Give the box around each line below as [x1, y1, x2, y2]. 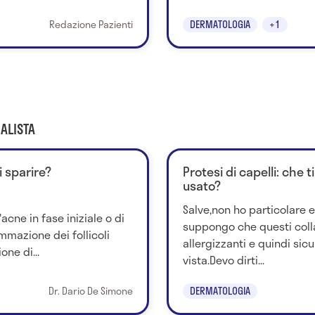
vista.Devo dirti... [182, 250, 264, 269]
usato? [182, 175, 221, 195]
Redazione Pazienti [49, 16, 133, 32]
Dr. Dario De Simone [48, 283, 133, 298]
